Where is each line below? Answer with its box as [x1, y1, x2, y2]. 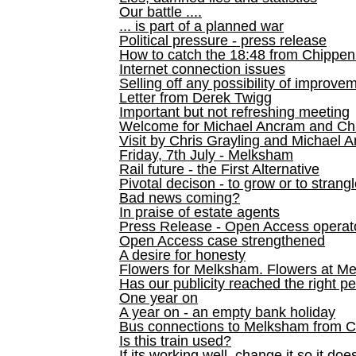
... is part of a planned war [119, 18, 284, 34]
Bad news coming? [119, 190, 240, 206]
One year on [119, 290, 198, 306]
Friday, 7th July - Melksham [119, 147, 293, 163]
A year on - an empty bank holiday [119, 304, 335, 320]
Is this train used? [119, 333, 231, 349]
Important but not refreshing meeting [119, 104, 350, 120]
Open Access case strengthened [119, 233, 325, 249]
